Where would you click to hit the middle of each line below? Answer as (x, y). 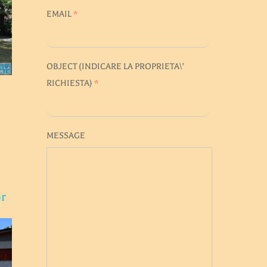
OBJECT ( (64, 66)
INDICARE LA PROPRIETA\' (133, 66)
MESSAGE (66, 135)
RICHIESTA (68, 83)
